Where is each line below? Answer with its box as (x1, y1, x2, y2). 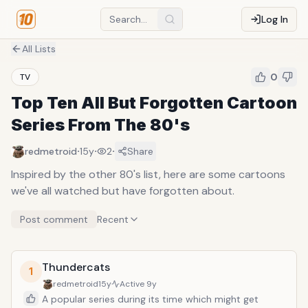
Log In (261, 13, 288, 25)
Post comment (20, 213, 88, 225)
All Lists (22, 43, 56, 55)
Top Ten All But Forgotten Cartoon (11, 93, 297, 113)
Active (120, 278, 146, 289)
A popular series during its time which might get (42, 293, 258, 305)
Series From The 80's (11, 115, 190, 135)
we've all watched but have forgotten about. (11, 184, 234, 198)
